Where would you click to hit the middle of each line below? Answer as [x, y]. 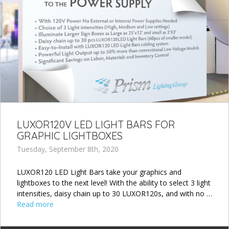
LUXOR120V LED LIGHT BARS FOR [96, 124]
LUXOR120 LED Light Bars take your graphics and [99, 172]
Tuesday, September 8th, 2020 [68, 149]
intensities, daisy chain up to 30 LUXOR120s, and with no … [114, 193]
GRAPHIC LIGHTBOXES [70, 135]
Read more [35, 204]
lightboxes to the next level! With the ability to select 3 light [114, 182]
